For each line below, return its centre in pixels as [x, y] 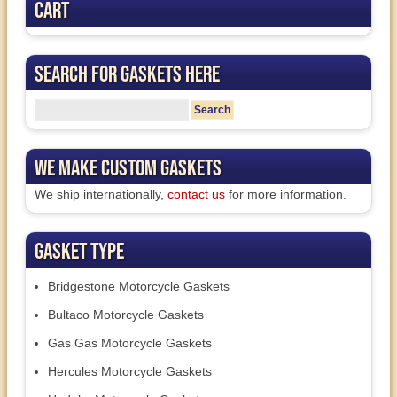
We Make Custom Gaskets [128, 167]
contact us [196, 195]
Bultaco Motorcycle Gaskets [126, 315]
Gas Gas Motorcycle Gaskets [130, 343]
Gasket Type [79, 251]
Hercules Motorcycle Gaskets [130, 372]
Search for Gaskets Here [127, 74]
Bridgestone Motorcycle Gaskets [139, 287]
